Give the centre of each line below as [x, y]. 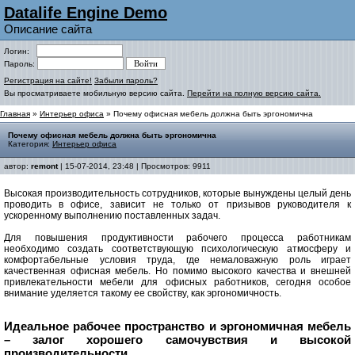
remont [44, 166]
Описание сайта [48, 29]
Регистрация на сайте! [48, 80]
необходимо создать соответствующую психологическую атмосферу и [177, 249]
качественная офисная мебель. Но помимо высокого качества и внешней [177, 271]
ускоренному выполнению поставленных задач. [112, 216]
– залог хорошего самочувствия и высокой [177, 340]
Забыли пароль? [126, 80]
